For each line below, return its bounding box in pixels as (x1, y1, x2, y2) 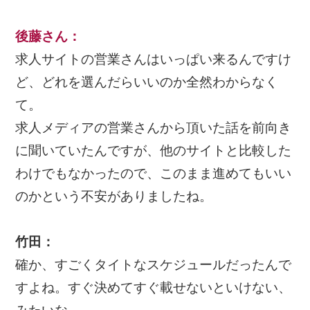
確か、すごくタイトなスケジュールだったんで (15, 257, 292, 272)
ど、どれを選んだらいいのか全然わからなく (15, 74, 279, 89)
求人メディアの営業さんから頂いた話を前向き (15, 120, 292, 135)
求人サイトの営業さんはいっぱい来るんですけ (15, 51, 292, 66)
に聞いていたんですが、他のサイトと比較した (15, 143, 292, 158)
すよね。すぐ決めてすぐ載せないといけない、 (15, 280, 292, 295)
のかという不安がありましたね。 (15, 188, 213, 203)
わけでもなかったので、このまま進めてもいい (15, 165, 292, 181)
